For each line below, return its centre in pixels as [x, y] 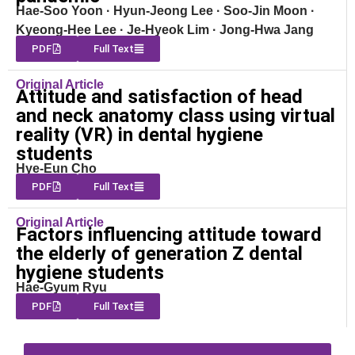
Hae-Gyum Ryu [61, 288]
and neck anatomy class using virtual [176, 115]
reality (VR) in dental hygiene [139, 134]
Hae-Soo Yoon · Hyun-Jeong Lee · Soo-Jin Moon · [165, 11]
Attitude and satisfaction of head [159, 96]
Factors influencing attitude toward [169, 235]
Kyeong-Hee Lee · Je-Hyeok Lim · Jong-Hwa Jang [165, 30]
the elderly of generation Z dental [159, 254]
